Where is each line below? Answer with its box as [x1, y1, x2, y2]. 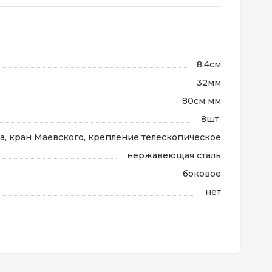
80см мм [182, 95, 221, 106]
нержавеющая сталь [127, 150, 221, 161]
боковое [183, 168, 221, 179]
